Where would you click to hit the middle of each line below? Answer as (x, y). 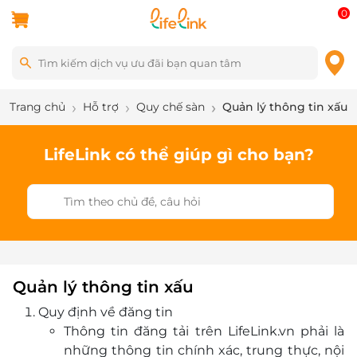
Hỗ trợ (101, 107)
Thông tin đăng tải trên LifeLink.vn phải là (204, 331)
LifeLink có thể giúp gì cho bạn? (178, 155)
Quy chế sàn (171, 107)
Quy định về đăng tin (106, 312)
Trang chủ (37, 107)
